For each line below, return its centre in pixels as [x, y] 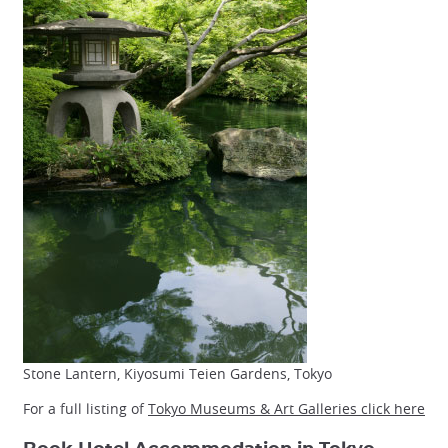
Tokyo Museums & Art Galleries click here [286, 408]
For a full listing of [85, 408]
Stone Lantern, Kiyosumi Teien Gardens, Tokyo [177, 373]
